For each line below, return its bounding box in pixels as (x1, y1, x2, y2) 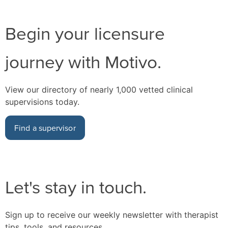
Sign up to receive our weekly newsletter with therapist (5, 209, 218, 220)
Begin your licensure (5, 20, 165, 45)
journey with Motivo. (5, 48, 161, 74)
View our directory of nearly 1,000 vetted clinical (5, 84, 193, 95)
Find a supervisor (14, 122, 76, 133)
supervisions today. (5, 96, 79, 107)
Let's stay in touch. (5, 174, 147, 199)
